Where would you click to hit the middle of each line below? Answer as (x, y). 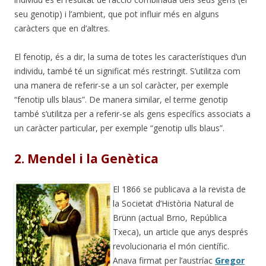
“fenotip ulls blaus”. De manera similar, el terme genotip (121, 99)
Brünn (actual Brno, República (170, 217)
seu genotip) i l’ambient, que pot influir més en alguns (117, 14)
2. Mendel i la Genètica (86, 158)
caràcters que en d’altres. (62, 28)
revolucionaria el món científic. (171, 246)
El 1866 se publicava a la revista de (179, 189)
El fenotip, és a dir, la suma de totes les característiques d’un (130, 56)
